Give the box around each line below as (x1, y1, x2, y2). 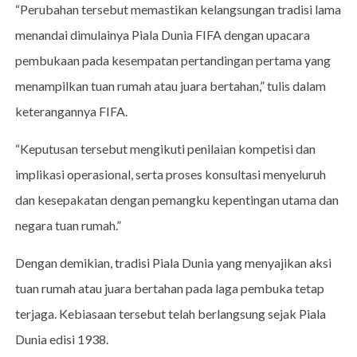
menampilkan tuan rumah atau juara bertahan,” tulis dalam (14, 77, 326, 93)
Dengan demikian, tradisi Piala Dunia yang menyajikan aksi (14, 254, 331, 270)
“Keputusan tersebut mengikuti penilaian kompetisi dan (14, 140, 316, 156)
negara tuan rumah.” (14, 217, 121, 233)
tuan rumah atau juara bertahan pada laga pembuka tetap (14, 280, 324, 296)
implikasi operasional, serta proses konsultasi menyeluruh (14, 166, 326, 182)
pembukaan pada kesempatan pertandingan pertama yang (14, 52, 331, 68)
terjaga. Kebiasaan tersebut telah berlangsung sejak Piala (14, 305, 326, 321)
